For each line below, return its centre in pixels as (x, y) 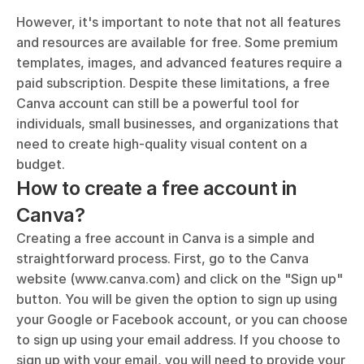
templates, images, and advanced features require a (179, 63)
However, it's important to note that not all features (178, 22)
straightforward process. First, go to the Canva (162, 258)
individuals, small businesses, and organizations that (178, 123)
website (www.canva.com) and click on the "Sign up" (180, 279)
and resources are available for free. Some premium (177, 42)
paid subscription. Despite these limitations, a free (173, 83)
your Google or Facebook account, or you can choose (182, 319)
